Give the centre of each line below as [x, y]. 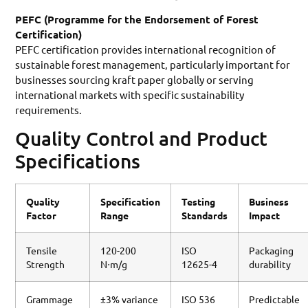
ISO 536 [199, 299]
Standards [205, 215]
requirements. [49, 109]
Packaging [272, 250]
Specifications [78, 161]
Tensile [42, 250]
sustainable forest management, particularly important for [153, 64]
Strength [46, 264]
